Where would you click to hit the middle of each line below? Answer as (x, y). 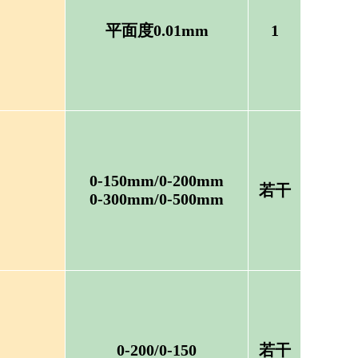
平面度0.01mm (157, 30)
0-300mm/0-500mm (157, 199)
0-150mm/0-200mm (157, 181)
